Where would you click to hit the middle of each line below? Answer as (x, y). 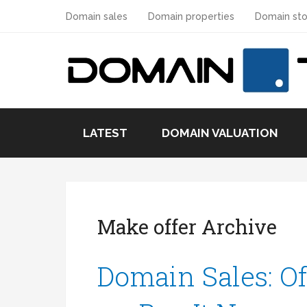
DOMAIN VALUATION (220, 133)
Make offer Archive (187, 227)
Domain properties (191, 16)
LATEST (105, 133)
